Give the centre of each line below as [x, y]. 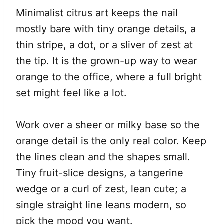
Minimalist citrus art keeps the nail [97, 13]
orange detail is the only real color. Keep [111, 141]
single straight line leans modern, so [101, 205]
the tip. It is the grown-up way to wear [106, 61]
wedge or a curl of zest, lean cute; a [101, 189]
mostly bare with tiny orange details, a [106, 29]
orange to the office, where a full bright [109, 77]
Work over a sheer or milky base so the [108, 125]
